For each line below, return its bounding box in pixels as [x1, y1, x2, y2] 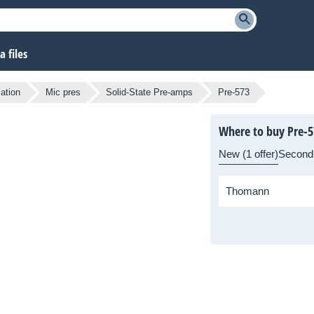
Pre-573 [218, 87, 250, 98]
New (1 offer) [219, 148, 278, 161]
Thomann [226, 185, 269, 198]
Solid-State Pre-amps [106, 87, 193, 98]
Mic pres [46, 87, 81, 98]
